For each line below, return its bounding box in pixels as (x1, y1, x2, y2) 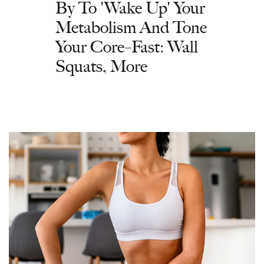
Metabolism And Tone (55, 17, 207, 37)
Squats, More (55, 56, 147, 76)
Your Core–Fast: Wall (55, 37, 198, 57)
